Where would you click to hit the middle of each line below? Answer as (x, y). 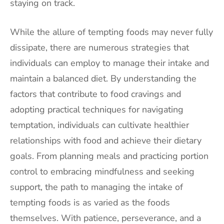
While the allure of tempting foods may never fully (111, 32)
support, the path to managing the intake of (96, 187)
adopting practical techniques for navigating (97, 109)
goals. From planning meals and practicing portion (109, 156)
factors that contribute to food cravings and (95, 94)
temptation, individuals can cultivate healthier (99, 125)
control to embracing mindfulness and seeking (102, 171)
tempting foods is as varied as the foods (90, 202)
